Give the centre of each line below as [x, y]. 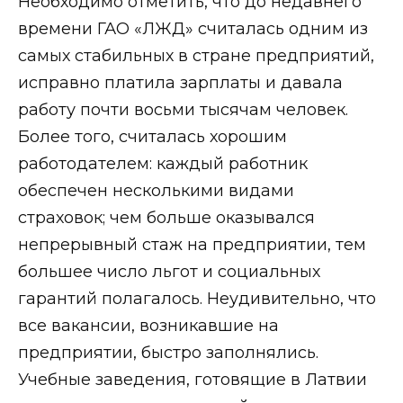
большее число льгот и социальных [169, 272]
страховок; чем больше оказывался [166, 218]
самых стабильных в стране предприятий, [196, 56]
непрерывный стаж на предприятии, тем [192, 245]
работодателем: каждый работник [163, 164]
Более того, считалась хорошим [152, 137]
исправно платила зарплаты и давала [180, 83]
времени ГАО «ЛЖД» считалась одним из [193, 29]
